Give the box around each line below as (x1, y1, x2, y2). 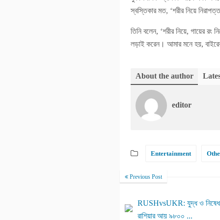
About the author (136, 72, 193, 80)
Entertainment (151, 150, 191, 157)
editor (172, 101, 192, 109)
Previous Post (128, 173, 162, 180)
